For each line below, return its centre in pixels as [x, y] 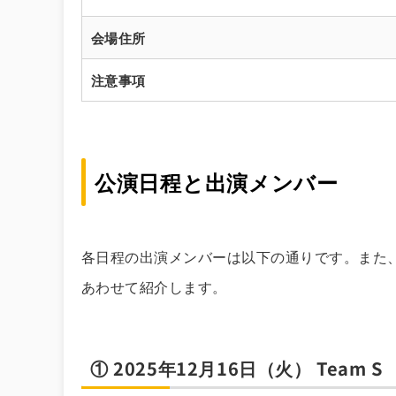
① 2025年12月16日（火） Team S [236, 368]
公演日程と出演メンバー [217, 181]
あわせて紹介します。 [154, 286]
